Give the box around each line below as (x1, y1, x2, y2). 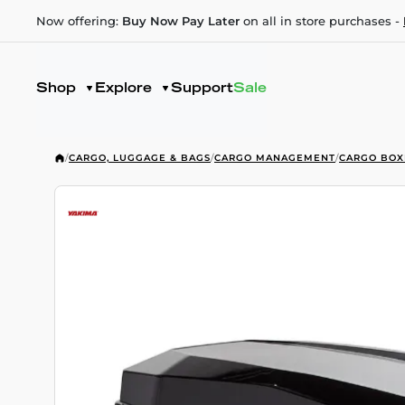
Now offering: (36, 14, 122, 28)
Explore (94, 82, 156, 96)
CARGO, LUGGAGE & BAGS (69, 152, 211, 164)
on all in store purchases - (240, 14, 403, 28)
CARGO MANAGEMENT (214, 152, 335, 164)
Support (170, 82, 233, 96)
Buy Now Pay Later (122, 14, 240, 28)
